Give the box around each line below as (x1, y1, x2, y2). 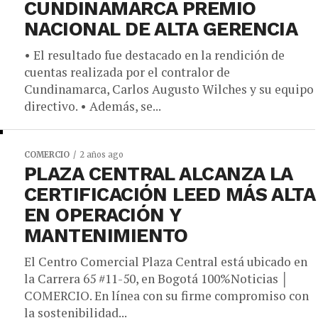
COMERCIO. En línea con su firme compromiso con (24, 287, 309, 304)
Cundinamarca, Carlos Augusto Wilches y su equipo (24, 81, 314, 97)
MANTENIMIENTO (24, 224, 188, 247)
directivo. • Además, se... (24, 98, 161, 114)
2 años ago (79, 150, 124, 160)
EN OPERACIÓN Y (24, 204, 181, 226)
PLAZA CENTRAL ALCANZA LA (24, 163, 292, 185)
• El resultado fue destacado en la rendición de (24, 47, 285, 63)
